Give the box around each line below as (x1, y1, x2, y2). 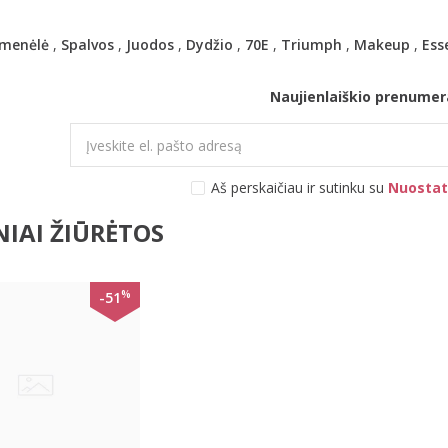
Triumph (280, 35, 342, 54)
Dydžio (185, 35, 233, 54)
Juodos (125, 35, 174, 54)
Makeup (353, 35, 410, 54)
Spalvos (60, 35, 114, 54)
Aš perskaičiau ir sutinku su (211, 178, 389, 197)
